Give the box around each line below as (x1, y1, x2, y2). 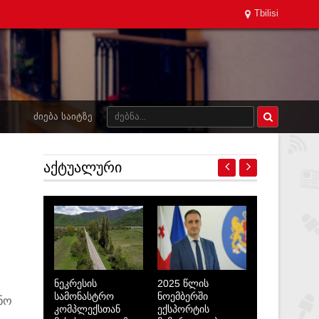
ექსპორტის (157, 303, 209, 315)
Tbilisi (254, 8, 278, 19)
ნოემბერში (157, 291, 208, 302)
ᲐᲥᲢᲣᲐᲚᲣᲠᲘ (43, 159, 122, 175)
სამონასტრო (54, 291, 114, 302)
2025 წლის (157, 278, 209, 289)
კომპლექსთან (54, 303, 120, 315)
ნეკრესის (54, 278, 97, 289)
